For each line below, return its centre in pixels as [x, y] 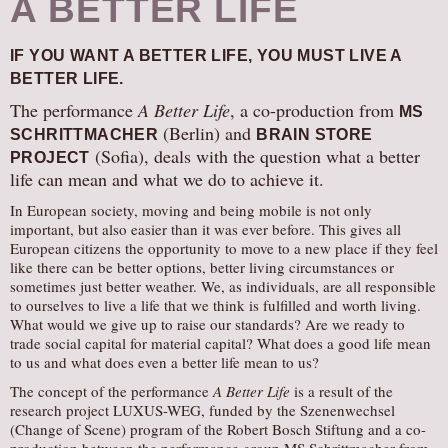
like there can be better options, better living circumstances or [202, 267]
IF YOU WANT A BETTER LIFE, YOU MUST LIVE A [206, 55]
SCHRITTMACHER [84, 134]
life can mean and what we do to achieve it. [167, 179]
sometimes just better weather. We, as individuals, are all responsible [223, 286]
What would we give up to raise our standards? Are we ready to [207, 324]
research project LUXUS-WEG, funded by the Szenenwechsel [202, 410]
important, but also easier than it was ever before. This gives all [205, 229]
